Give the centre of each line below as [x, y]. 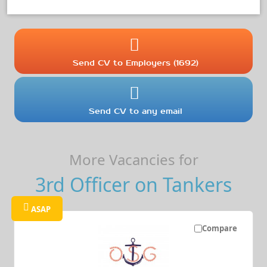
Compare [219, 228]
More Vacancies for [133, 159]
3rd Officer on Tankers [133, 184]
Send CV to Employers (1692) [136, 63]
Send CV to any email [136, 111]
